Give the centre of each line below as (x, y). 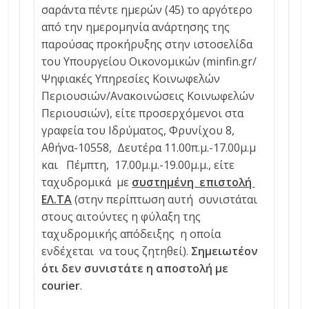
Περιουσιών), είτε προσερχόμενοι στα (143, 113)
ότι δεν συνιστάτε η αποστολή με (135, 269)
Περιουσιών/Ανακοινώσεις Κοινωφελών (148, 96)
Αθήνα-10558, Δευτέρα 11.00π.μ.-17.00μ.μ (152, 148)
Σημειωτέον (225, 251)
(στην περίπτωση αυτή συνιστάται (165, 200)
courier (61, 286)
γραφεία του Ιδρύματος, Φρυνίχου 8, (138, 131)
